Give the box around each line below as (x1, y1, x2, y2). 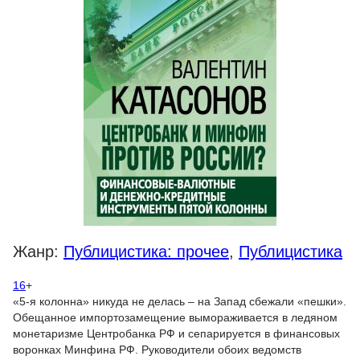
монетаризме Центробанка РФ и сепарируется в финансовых (13, 327, 340, 340)
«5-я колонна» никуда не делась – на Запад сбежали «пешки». (13, 295, 346, 308)
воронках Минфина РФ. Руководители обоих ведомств (13, 343, 301, 356)
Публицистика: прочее (63, 243, 229, 260)
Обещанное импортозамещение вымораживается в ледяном (13, 311, 337, 324)
